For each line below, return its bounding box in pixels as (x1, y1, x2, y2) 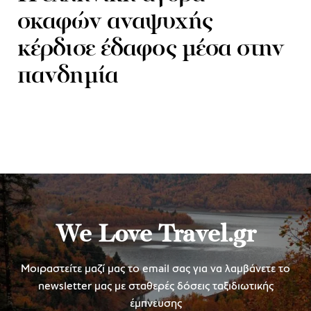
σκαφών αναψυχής (17, 10, 212, 35)
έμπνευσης (129, 297, 182, 310)
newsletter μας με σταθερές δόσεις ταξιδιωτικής (37, 280, 274, 292)
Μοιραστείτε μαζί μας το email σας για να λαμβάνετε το (21, 262, 290, 275)
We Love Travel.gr (55, 223, 256, 248)
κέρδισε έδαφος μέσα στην (17, 37, 284, 62)
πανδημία (17, 64, 118, 89)
